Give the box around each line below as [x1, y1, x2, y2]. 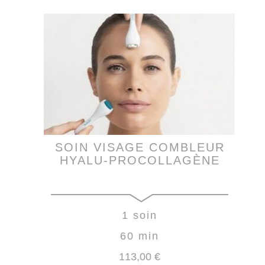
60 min [120, 230, 159, 242]
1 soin [122, 209, 157, 221]
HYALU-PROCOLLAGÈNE [59, 153, 220, 167]
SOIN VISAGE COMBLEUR [54, 140, 225, 154]
